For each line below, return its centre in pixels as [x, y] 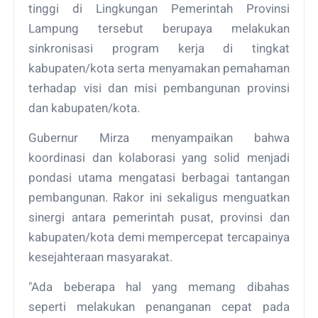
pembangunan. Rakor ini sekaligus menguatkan [159, 197]
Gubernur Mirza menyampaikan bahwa [159, 137]
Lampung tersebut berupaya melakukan [159, 28]
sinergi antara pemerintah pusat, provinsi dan [159, 217]
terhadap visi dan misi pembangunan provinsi [159, 88]
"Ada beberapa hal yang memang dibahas [159, 286]
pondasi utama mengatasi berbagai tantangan [159, 177]
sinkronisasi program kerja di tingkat [159, 48]
